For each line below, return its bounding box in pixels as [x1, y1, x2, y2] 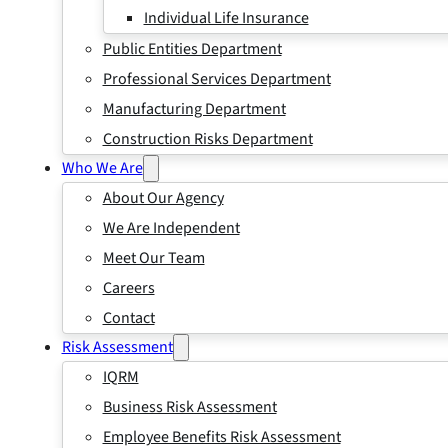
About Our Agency [102, 187, 224, 209]
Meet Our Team [102, 247, 205, 269]
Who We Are [61, 157, 143, 179]
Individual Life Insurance [143, 7, 309, 29]
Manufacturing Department [102, 98, 286, 120]
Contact [102, 307, 155, 329]
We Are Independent [102, 217, 240, 239]
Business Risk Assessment [102, 396, 277, 418]
